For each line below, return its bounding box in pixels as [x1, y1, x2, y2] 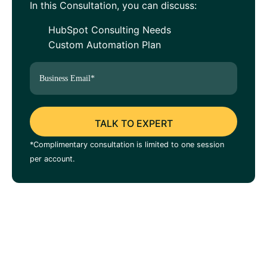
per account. [30, 154, 75, 163]
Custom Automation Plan [45, 39, 161, 51]
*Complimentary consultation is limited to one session [30, 140, 224, 149]
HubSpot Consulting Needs [45, 24, 171, 36]
